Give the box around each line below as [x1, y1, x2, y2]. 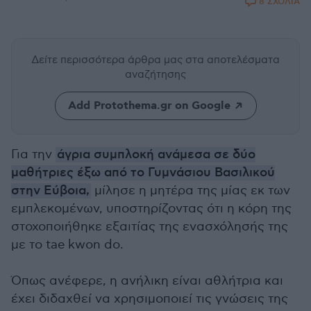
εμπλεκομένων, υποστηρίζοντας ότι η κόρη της [11, 201, 292, 216]
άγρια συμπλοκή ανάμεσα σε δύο [57, 147, 255, 162]
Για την [11, 147, 56, 162]
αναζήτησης [125, 68, 186, 81]
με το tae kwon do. [11, 237, 124, 252]
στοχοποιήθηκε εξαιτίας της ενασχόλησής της [11, 219, 288, 234]
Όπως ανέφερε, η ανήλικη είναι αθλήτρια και [11, 274, 283, 288]
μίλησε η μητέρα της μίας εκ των [91, 183, 290, 198]
